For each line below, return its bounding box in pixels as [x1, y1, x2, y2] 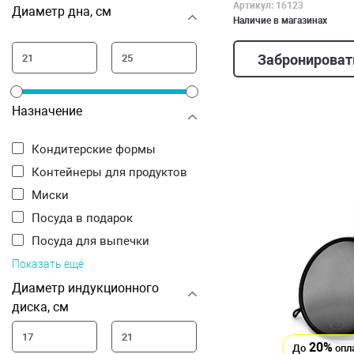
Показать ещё [12, 258, 84, 270]
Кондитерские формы [40, 142, 156, 156]
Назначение [12, 104, 82, 119]
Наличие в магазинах [233, 14, 327, 26]
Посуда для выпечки [40, 234, 149, 248]
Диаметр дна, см [12, 4, 111, 19]
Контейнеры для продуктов [40, 165, 187, 179]
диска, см [12, 299, 69, 314]
